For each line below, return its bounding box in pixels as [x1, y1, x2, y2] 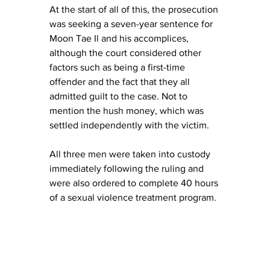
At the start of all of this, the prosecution [49, 4, 221, 14]
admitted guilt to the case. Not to [49, 90, 190, 101]
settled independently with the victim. [49, 119, 212, 130]
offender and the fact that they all [49, 76, 192, 87]
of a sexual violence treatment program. [49, 192, 219, 202]
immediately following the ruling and [49, 163, 206, 174]
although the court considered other [49, 47, 204, 58]
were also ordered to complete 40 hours [49, 177, 221, 188]
